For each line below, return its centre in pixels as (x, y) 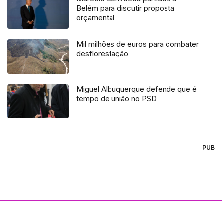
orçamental (96, 17)
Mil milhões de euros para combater (138, 44)
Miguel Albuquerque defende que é (137, 89)
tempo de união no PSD (117, 98)
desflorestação (103, 53)
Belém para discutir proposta (126, 8)
